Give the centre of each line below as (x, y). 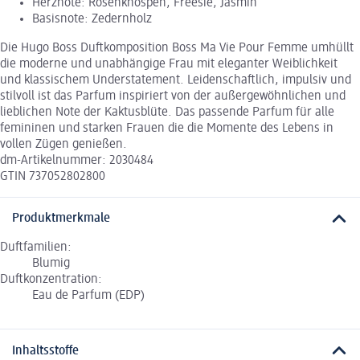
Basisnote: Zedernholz (92, 19)
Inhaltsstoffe (45, 351)
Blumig (51, 264)
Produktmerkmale (61, 219)
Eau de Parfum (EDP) (88, 296)
